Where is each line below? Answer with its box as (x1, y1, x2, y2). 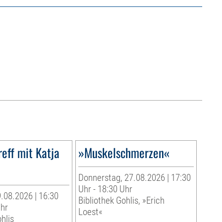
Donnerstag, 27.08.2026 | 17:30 (78, 172, 191, 184)
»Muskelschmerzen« (78, 143, 169, 162)
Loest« (78, 206, 103, 218)
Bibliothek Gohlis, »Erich (78, 195, 165, 207)
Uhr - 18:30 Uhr (78, 183, 132, 195)
